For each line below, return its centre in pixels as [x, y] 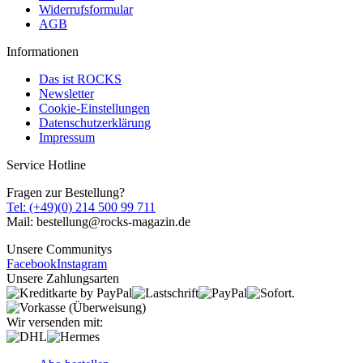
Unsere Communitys [59, 250]
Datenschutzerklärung [95, 123]
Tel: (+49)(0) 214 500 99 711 [81, 207]
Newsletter [66, 94]
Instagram [82, 264]
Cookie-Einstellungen [94, 109]
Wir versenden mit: [55, 322]
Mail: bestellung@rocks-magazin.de [98, 222]
